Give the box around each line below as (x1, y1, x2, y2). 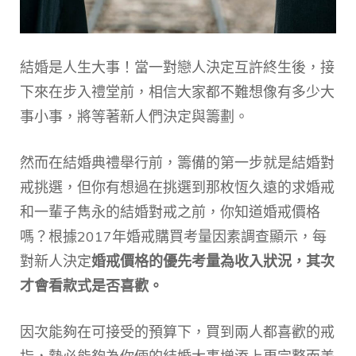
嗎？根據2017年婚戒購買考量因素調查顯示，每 (20, 226, 327, 246)
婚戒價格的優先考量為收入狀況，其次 (91, 251, 335, 270)
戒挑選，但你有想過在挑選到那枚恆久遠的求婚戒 (20, 177, 335, 196)
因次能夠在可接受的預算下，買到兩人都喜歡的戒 (20, 322, 335, 341)
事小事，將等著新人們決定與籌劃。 (20, 106, 249, 126)
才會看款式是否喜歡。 (20, 276, 163, 295)
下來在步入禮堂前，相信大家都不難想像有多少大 (20, 82, 335, 101)
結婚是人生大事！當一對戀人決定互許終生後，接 (20, 57, 335, 76)
